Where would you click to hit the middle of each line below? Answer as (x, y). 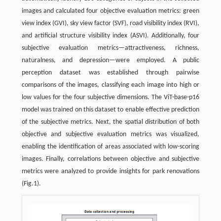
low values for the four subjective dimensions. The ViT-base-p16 (110, 97)
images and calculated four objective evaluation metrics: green (110, 11)
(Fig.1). (31, 184)
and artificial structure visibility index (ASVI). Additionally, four (110, 36)
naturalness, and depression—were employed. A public (110, 60)
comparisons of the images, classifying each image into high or (110, 85)
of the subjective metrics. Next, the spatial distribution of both (110, 122)
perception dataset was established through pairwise (110, 73)
